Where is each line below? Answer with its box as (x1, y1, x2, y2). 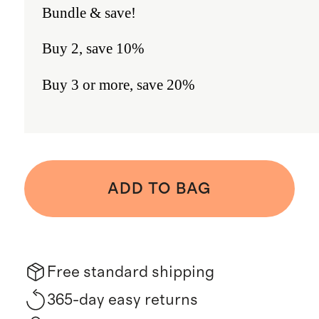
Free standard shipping (46, 264, 214, 281)
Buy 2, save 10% (42, 40, 145, 57)
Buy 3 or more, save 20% (42, 76, 196, 93)
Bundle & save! (42, 4, 137, 21)
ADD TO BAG (107, 181, 212, 197)
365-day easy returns (46, 291, 198, 308)
